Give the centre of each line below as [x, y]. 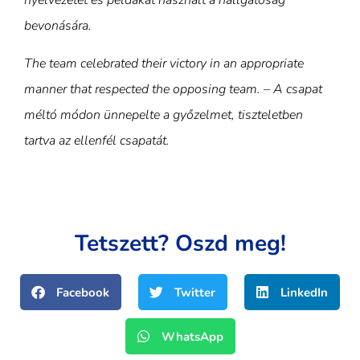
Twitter [195, 292]
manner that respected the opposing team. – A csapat [173, 89]
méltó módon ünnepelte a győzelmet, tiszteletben [164, 115]
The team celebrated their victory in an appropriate [164, 63]
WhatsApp [192, 336]
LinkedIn [304, 292]
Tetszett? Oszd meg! [180, 244]
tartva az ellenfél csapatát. [97, 140]
